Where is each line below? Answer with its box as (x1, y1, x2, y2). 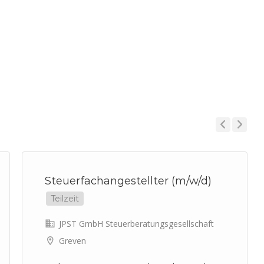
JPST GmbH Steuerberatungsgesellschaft (57, 218, 214, 229)
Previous (216, 137, 239, 145)
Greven (59, 235, 86, 246)
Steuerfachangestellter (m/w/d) (45, 174, 212, 187)
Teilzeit (51, 193, 79, 204)
